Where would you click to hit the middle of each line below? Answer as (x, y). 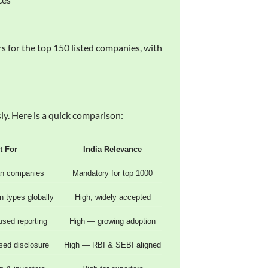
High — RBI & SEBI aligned (113, 245)
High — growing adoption (113, 221)
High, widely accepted (112, 197)
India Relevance (113, 149)
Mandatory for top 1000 (113, 173)
